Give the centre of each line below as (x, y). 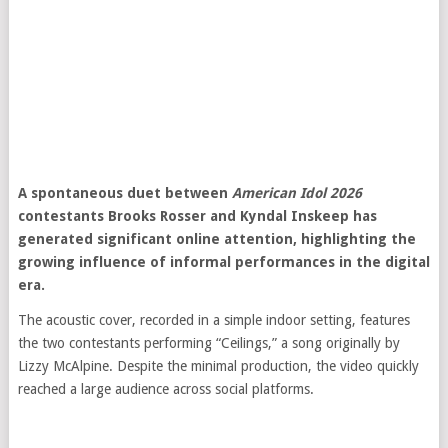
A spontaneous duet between (124, 193)
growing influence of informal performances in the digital (223, 262)
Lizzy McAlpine (63, 366)
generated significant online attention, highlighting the (216, 239)
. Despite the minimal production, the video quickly (263, 366)
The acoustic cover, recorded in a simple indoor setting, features (213, 320)
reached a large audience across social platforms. (165, 389)
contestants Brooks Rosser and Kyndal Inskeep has (197, 216)
